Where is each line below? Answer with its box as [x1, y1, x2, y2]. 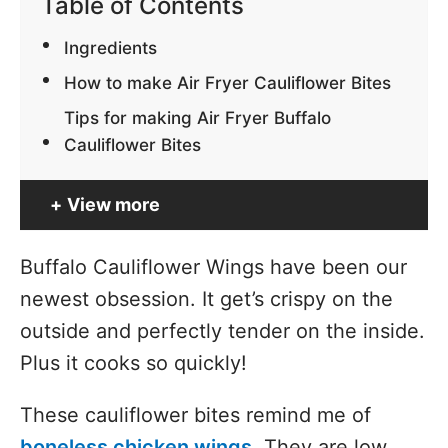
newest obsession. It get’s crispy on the [20, 287, 393, 312]
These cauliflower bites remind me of [20, 403, 371, 428]
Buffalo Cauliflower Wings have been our [20, 255, 407, 280]
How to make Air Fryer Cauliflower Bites [64, 72, 392, 94]
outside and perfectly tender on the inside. [20, 319, 425, 344]
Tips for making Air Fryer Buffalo [64, 107, 332, 129]
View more [67, 194, 160, 216]
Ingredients [64, 37, 158, 59]
